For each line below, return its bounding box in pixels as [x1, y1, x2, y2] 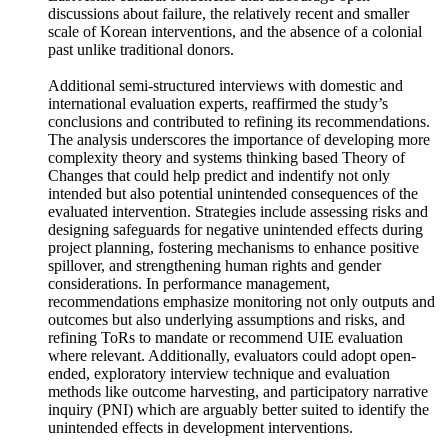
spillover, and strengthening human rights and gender [48, 284, 381, 301]
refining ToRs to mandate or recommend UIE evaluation [48, 356, 403, 373]
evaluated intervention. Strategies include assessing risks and [48, 230, 428, 247]
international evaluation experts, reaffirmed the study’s [48, 122, 388, 139]
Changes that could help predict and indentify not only [48, 194, 390, 211]
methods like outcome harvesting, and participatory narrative [48, 410, 428, 427]
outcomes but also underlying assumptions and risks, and [48, 338, 405, 355]
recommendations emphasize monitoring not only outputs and [48, 320, 435, 337]
